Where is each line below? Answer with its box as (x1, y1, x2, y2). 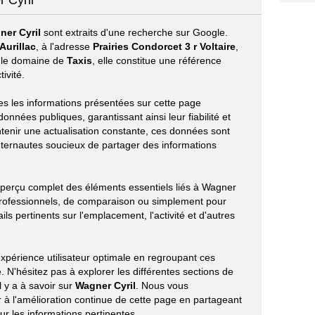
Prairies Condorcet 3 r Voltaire (93, 41, 236, 52)
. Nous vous (136, 280, 188, 291)
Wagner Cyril (75, 280, 136, 291)
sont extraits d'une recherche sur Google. (41, 27, 228, 38)
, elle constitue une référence (92, 55, 221, 66)
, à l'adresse (36, 41, 93, 52)
